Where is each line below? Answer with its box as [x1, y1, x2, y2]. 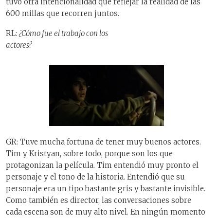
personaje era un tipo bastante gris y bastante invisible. [6, 184, 205, 194]
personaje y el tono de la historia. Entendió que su [6, 172, 185, 182]
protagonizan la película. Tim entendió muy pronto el [6, 161, 199, 170]
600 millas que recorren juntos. [6, 9, 119, 18]
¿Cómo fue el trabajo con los [19, 28, 108, 38]
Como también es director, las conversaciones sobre [6, 196, 191, 205]
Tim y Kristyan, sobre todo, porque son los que [6, 149, 173, 159]
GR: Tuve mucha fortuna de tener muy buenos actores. [6, 137, 201, 147]
